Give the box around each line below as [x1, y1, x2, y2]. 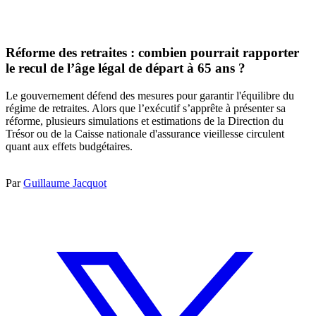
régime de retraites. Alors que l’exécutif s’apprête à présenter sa [6, 102, 286, 114]
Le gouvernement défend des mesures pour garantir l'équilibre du [6, 89, 294, 102]
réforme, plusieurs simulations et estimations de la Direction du [6, 114, 284, 127]
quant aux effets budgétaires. [6, 140, 133, 152]
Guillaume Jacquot [23, 176, 107, 189]
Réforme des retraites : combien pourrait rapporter [6, 45, 299, 61]
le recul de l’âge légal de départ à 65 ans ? [6, 61, 245, 76]
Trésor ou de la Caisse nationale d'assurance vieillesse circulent [6, 127, 284, 140]
